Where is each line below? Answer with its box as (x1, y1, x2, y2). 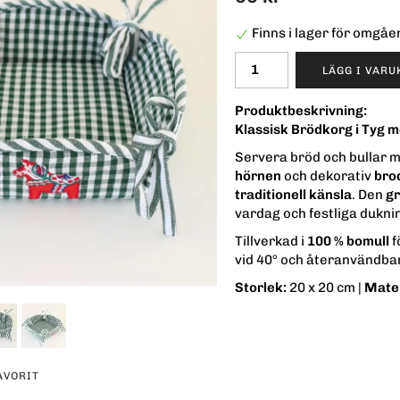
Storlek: (235, 279, 287, 296)
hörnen (235, 168, 281, 185)
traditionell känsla (235, 187, 352, 204)
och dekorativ (281, 168, 374, 185)
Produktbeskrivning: (235, 103, 367, 120)
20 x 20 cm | (287, 279, 364, 296)
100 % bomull (307, 233, 389, 250)
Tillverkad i (235, 233, 307, 250)
